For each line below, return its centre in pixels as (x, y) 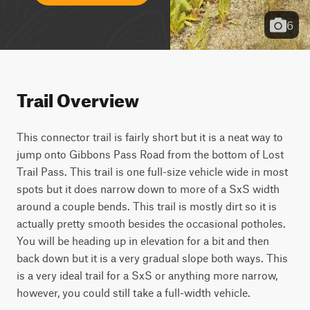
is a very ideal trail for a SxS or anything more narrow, (147, 275)
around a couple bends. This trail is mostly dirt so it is (147, 206)
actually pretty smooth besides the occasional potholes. (151, 223)
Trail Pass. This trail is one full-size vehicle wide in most (152, 171)
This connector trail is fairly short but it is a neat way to (150, 137)
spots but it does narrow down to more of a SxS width (148, 189)
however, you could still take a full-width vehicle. (134, 292)
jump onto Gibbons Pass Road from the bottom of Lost (150, 154)
